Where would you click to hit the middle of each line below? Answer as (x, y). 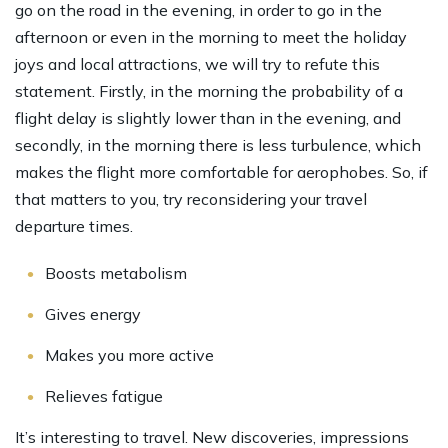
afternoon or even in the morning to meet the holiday (211, 36)
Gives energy (93, 313)
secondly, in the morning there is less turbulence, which (218, 144)
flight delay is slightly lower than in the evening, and (208, 117)
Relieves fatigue (104, 395)
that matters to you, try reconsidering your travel (191, 198)
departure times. (74, 225)
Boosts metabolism (116, 272)
